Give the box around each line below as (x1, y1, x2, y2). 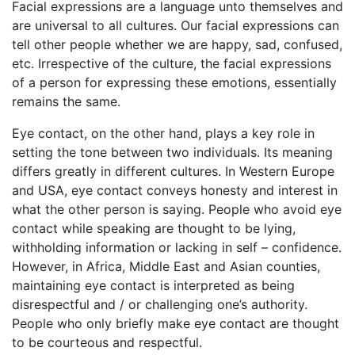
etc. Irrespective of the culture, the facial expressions (12, 55, 331, 72)
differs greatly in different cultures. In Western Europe (12, 163, 334, 180)
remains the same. (12, 94, 120, 110)
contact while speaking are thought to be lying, (12, 220, 296, 237)
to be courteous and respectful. (12, 334, 202, 351)
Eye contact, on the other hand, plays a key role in (12, 125, 315, 142)
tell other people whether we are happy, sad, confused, (12, 36, 342, 53)
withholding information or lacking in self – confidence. (12, 239, 342, 256)
